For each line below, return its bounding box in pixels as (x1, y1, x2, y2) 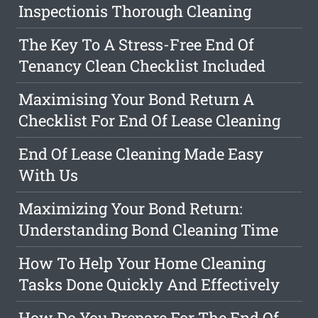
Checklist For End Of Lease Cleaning (18, 110, 281, 131)
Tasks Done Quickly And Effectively (18, 274, 280, 295)
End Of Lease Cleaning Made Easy (18, 143, 264, 164)
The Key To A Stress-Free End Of (18, 34, 255, 55)
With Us (18, 165, 79, 185)
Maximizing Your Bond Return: (18, 198, 243, 219)
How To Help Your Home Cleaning (18, 253, 266, 273)
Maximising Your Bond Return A (18, 89, 255, 109)
